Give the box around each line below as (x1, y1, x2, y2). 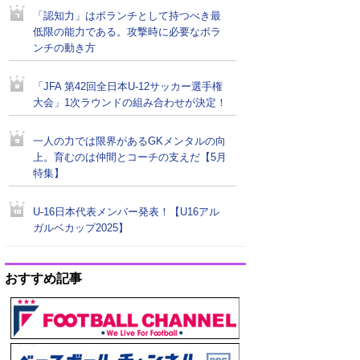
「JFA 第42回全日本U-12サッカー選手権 (33, 81, 223, 92)
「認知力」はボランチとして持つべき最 (33, 10, 221, 22)
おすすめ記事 (5, 272, 82, 285)
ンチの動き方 (33, 43, 96, 54)
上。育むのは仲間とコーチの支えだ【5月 (33, 152, 227, 163)
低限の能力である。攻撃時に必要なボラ (33, 27, 221, 38)
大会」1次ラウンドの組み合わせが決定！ (33, 97, 227, 108)
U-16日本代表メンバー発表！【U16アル (33, 207, 219, 218)
